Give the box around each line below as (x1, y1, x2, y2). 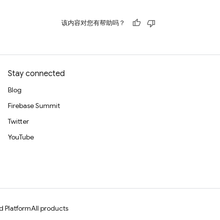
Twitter (8, 117, 29, 126)
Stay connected (8, 69, 65, 79)
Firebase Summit (8, 101, 60, 110)
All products (31, 204, 68, 213)
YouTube (8, 133, 34, 141)
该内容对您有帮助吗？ (61, 19, 125, 27)
